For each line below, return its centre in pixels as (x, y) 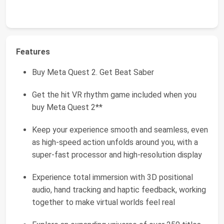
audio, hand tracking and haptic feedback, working (119, 190)
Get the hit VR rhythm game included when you (114, 95)
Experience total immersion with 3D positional (112, 177)
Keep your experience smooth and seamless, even (120, 130)
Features (33, 52)
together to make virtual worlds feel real (103, 202)
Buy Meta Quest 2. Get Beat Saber (93, 72)
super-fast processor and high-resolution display (117, 155)
